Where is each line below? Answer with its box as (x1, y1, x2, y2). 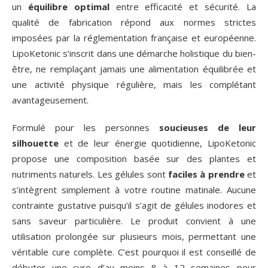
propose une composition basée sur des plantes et (12, 153, 256, 165)
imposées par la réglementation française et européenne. (12, 32, 256, 44)
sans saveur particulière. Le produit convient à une (12, 215, 256, 227)
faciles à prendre (167, 168, 245, 181)
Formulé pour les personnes (12, 121, 159, 134)
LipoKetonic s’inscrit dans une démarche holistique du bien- (12, 47, 256, 60)
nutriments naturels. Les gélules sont (12, 168, 168, 181)
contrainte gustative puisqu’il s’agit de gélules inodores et (12, 199, 256, 212)
